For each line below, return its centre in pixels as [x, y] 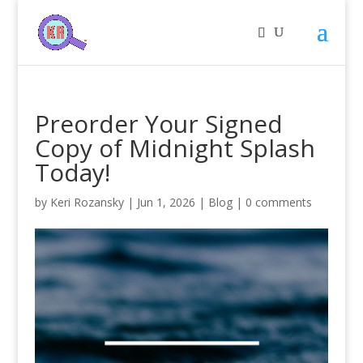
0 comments [278, 202]
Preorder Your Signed [158, 124]
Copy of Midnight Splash [175, 148]
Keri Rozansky [87, 202]
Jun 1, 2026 [166, 202]
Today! [72, 172]
